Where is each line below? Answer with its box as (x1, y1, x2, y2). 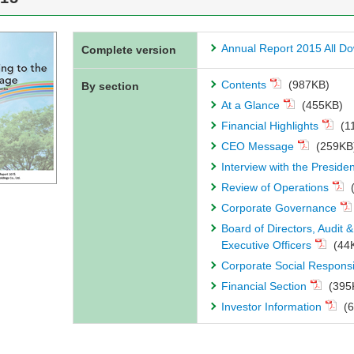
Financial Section (220, 280, 307, 292)
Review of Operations (220, 181, 329, 194)
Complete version (81, 43, 176, 56)
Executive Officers (220, 239, 311, 251)
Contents (220, 78, 266, 91)
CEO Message (220, 140, 294, 153)
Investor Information (220, 300, 322, 313)
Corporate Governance (220, 201, 337, 214)
